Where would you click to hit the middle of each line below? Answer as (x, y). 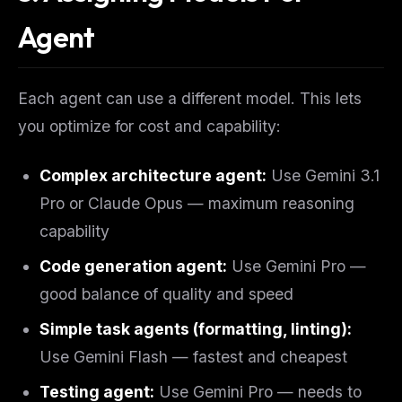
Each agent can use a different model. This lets (190, 99)
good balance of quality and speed (166, 294)
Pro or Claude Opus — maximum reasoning (197, 204)
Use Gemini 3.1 (323, 176)
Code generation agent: (133, 267)
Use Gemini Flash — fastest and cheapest (193, 357)
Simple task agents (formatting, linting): (196, 329)
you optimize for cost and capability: (149, 127)
